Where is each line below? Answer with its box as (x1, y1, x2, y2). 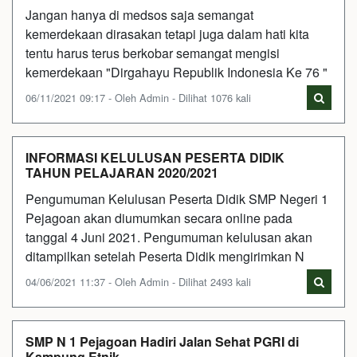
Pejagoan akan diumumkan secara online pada (25, 208, 292, 227)
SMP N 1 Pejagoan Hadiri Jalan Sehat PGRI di (25, 331, 299, 351)
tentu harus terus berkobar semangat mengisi (25, 43, 280, 62)
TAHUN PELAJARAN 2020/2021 (25, 163, 218, 182)
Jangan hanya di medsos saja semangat (25, 5, 253, 24)
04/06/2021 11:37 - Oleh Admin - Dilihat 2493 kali (25, 273, 251, 289)
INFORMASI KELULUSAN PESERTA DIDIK (25, 147, 284, 167)
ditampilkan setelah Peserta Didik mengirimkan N (25, 246, 304, 265)
